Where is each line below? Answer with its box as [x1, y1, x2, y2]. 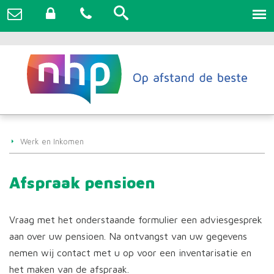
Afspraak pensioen [9, 172, 155, 191]
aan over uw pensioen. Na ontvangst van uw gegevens [9, 230, 247, 242]
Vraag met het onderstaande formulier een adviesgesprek [9, 213, 262, 225]
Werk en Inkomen [20, 136, 84, 146]
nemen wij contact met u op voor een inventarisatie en [9, 246, 251, 258]
